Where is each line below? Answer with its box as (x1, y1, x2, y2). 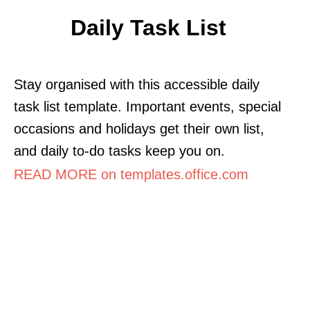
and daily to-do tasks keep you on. (14, 143, 225, 158)
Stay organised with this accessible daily (14, 76, 259, 92)
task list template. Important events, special (14, 98, 281, 114)
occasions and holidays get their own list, (14, 120, 264, 136)
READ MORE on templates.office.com (14, 166, 248, 182)
